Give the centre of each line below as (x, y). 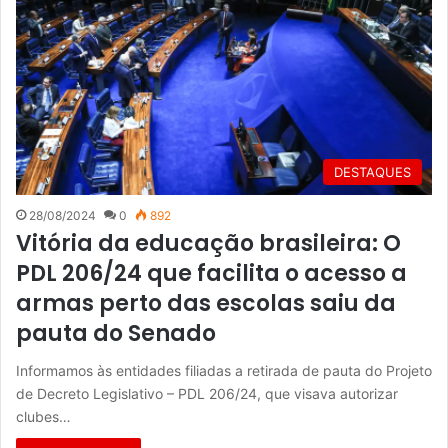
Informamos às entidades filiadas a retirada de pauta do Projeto (224, 370)
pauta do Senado (116, 333)
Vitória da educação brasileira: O (208, 243)
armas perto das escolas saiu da (206, 303)
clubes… (43, 416)
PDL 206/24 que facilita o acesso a (211, 273)
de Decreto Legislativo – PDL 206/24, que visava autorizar (207, 393)
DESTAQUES (372, 172)
